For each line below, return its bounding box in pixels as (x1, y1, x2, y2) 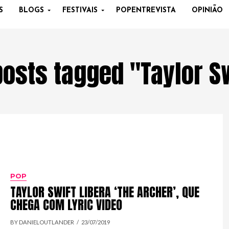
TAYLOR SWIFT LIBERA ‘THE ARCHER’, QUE (10, 183, 200, 202)
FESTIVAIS (62, 6, 98, 14)
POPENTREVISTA (116, 6, 176, 14)
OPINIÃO (191, 6, 223, 14)
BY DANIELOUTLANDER (10, 219, 75, 226)
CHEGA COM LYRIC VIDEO (10, 196, 123, 215)
